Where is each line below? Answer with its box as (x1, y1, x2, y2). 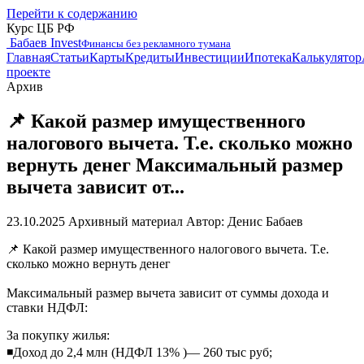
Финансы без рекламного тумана (81, 37, 231, 50)
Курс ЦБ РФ (6, 21, 75, 35)
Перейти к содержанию (6, 6, 137, 20)
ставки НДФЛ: (6, 300, 88, 314)
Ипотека (245, 50, 292, 64)
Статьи (50, 50, 89, 64)
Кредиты (125, 50, 175, 64)
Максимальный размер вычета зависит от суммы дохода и (6, 285, 329, 300)
